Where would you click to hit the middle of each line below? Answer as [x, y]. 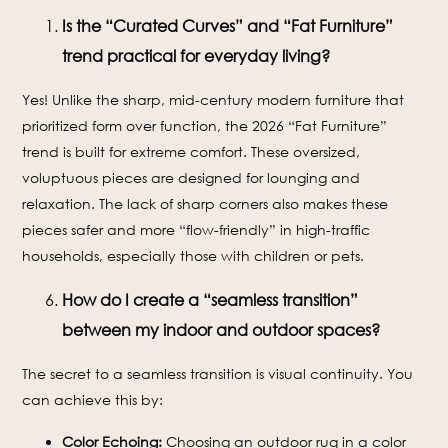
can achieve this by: [93, 399]
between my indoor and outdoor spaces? [221, 330]
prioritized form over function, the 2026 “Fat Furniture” [205, 125]
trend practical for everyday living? [196, 56]
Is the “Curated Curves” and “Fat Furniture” [228, 26]
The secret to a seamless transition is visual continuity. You [218, 373]
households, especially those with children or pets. [193, 255]
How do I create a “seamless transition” [210, 300]
